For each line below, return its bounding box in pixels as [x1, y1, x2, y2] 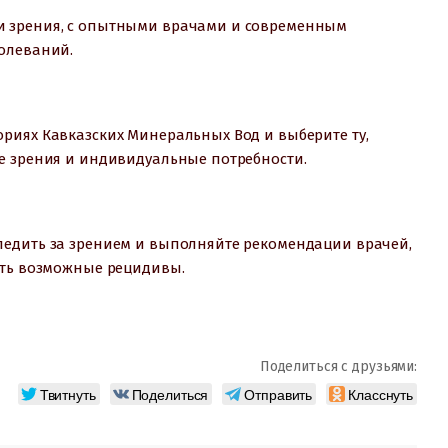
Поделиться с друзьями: [259, 357, 417, 375]
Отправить [244, 383, 313, 404]
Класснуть [348, 383, 413, 404]
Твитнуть [39, 383, 96, 404]
